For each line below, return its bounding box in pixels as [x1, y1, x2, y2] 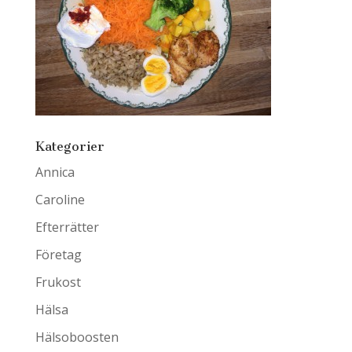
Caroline [35, 191, 85, 209]
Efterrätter [35, 218, 99, 236]
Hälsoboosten [35, 328, 119, 346]
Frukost [35, 273, 81, 291]
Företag [35, 246, 82, 264]
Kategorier [35, 139, 104, 155]
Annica [35, 163, 75, 181]
